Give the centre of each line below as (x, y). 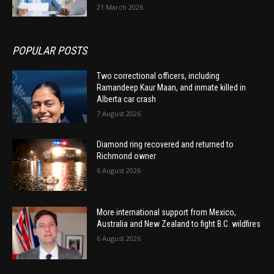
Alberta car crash (127, 99)
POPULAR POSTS (50, 50)
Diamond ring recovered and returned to (165, 144)
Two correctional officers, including (158, 76)
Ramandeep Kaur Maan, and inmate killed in (172, 87)
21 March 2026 (120, 7)
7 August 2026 (119, 113)
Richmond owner (127, 156)
